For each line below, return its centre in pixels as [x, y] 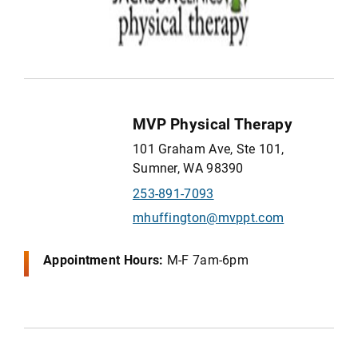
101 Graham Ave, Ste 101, [208, 148]
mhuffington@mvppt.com [208, 217]
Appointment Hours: [103, 259]
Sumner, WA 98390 [188, 167]
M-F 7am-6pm [208, 259]
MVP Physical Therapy [212, 123]
